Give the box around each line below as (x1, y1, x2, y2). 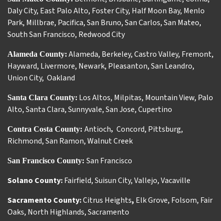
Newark (78, 61, 105, 72)
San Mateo (164, 17, 199, 28)
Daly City (7, 5, 37, 16)
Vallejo (134, 175, 157, 186)
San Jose (106, 104, 135, 115)
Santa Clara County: (7, 93, 77, 102)
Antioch (84, 124, 111, 135)
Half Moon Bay (132, 5, 180, 16)
